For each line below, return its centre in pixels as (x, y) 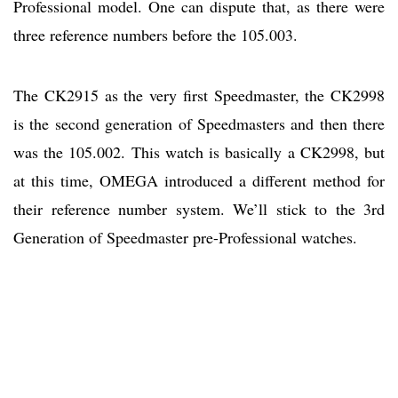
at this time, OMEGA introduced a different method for (199, 181)
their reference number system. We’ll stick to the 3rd (199, 209)
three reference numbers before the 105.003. (155, 35)
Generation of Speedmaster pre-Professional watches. (185, 238)
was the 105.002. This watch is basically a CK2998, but (199, 152)
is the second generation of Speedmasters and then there (199, 124)
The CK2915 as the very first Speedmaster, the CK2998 (199, 96)
